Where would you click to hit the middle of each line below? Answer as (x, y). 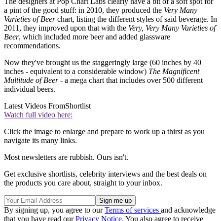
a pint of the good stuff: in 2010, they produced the (84, 10)
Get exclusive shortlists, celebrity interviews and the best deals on (105, 174)
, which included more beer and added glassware (94, 37)
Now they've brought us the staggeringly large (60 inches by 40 (103, 62)
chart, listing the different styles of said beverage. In (136, 19)
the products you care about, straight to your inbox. (83, 183)
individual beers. (30, 89)
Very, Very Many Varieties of (172, 28)
